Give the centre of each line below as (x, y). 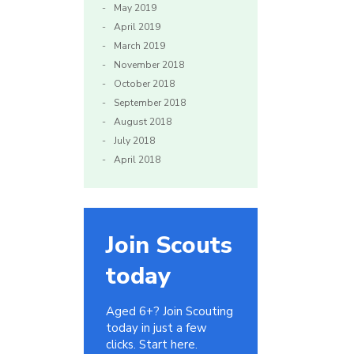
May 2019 (135, 8)
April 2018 (137, 160)
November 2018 (149, 65)
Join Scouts (169, 246)
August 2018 (143, 122)
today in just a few (156, 328)
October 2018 (144, 84)
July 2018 (134, 141)
